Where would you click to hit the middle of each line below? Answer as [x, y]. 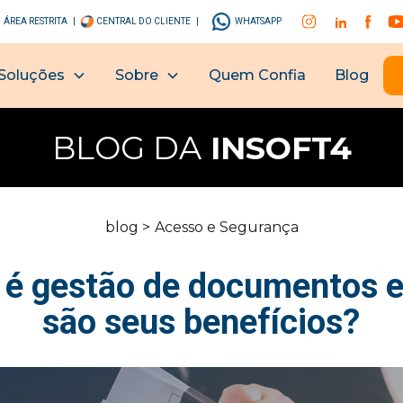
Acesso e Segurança [226, 227]
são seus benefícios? [201, 322]
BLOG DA [126, 148]
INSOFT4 [276, 148]
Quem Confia [258, 75]
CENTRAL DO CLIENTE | [147, 21]
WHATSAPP [258, 21]
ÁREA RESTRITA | [40, 21]
